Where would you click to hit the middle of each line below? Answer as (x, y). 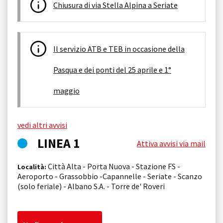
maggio (66, 90)
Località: (32, 167)
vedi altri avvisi (42, 125)
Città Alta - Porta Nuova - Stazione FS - (113, 166)
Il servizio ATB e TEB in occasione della (119, 49)
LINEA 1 (59, 143)
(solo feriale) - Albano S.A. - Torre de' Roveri (91, 186)
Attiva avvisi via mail (171, 143)
